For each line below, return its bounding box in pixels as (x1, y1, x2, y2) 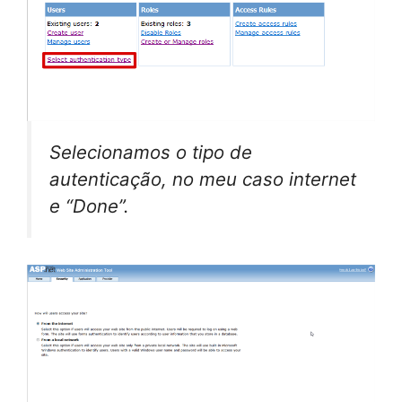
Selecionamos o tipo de (49, 140, 252, 163)
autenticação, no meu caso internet (49, 167, 356, 190)
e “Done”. (49, 194, 129, 217)
